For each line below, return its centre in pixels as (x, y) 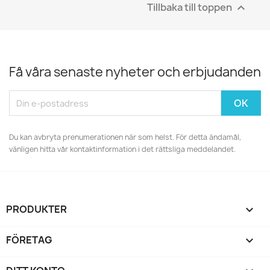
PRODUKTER (36, 209)
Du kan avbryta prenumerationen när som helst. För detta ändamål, (125, 137)
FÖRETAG (29, 240)
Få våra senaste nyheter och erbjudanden (135, 72)
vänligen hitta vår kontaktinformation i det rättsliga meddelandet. (122, 149)
